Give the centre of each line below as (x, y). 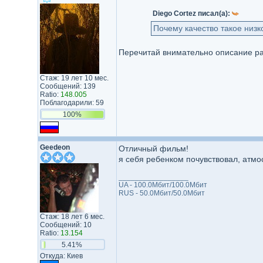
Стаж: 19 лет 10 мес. (74, 78)
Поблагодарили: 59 (72, 103)
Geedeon (55, 147)
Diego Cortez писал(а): (192, 14)
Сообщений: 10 (65, 225)
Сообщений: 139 (68, 86)
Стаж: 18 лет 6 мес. (72, 217)
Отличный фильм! (153, 149)
